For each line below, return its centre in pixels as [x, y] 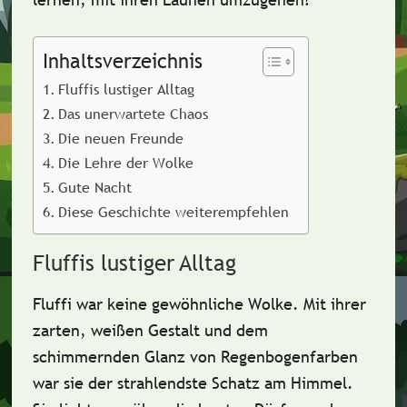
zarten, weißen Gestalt [116, 330]
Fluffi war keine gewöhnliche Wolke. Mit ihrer [199, 304]
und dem [233, 330]
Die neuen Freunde [121, 138]
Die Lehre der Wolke [126, 163]
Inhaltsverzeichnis [122, 61]
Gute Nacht [95, 187]
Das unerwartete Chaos [134, 114]
